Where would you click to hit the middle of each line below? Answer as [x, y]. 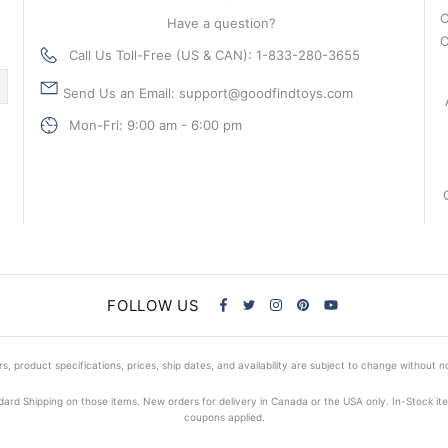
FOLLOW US [153, 305]
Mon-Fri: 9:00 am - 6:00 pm [156, 124]
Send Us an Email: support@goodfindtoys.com [206, 92]
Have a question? [224, 22]
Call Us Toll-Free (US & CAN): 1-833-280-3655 [215, 54]
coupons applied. [224, 416]
